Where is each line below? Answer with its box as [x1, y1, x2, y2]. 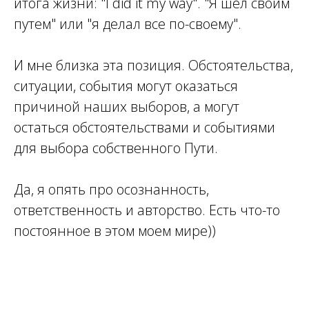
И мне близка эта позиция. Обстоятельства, [14, 56, 293, 75]
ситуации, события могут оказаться [14, 77, 238, 96]
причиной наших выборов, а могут [14, 97, 239, 117]
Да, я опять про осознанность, [14, 180, 209, 199]
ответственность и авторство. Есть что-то [14, 201, 280, 220]
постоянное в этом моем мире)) [14, 221, 216, 241]
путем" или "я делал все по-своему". [14, 14, 241, 34]
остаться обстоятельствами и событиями [14, 118, 275, 137]
